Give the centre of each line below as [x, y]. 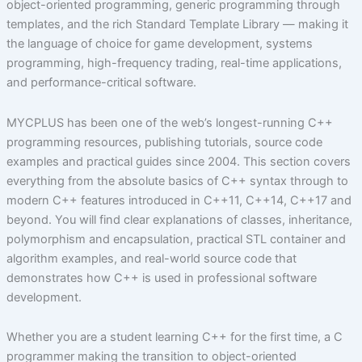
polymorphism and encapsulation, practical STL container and [176, 239]
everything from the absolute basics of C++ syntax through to [177, 181]
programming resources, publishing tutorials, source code [164, 142]
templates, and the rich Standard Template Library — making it [177, 25]
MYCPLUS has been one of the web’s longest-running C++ [169, 122]
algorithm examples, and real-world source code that [151, 258]
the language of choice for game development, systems [159, 44]
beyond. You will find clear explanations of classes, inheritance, [179, 219]
